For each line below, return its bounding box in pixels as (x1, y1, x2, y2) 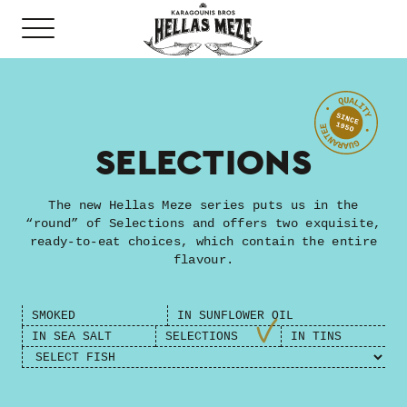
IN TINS (291, 329, 342, 343)
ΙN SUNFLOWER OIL (177, 308, 293, 323)
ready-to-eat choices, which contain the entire (29, 233, 378, 249)
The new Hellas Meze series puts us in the (48, 197, 359, 213)
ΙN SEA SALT (32, 329, 112, 343)
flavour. (173, 252, 234, 267)
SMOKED (32, 308, 75, 323)
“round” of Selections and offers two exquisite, (25, 215, 382, 231)
